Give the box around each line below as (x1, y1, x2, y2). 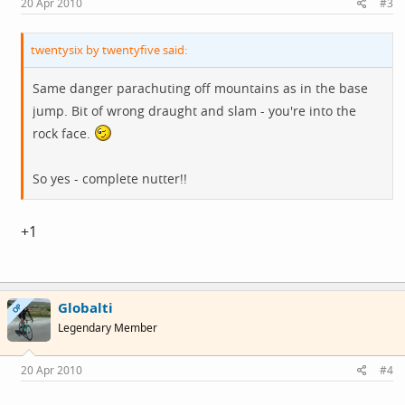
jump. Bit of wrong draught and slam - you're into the (33, 101, 356, 119)
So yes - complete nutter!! (33, 169, 187, 187)
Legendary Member (58, 319, 157, 335)
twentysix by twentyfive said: (31, 41, 187, 58)
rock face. (33, 124, 94, 142)
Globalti (58, 297, 113, 316)
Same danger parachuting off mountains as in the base (33, 79, 368, 97)
